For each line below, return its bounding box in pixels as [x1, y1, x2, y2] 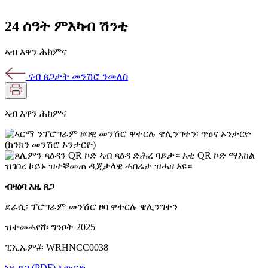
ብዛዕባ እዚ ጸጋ [5, 181, 54, 191]
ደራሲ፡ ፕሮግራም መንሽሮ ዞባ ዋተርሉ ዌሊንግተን [5, 201, 178, 212]
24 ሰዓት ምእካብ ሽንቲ [5, 18, 128, 34]
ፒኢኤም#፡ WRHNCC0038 [5, 242, 108, 252]
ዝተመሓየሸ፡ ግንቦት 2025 [5, 221, 95, 232]
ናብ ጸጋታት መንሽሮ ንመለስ [26, 71, 128, 81]
